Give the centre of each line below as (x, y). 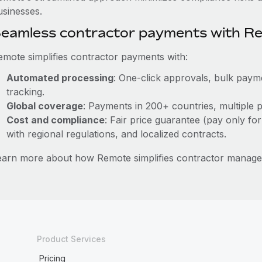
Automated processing (60, 78)
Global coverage (44, 106)
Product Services (71, 239)
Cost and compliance (55, 120)
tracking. (25, 92)
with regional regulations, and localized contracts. (116, 134)
